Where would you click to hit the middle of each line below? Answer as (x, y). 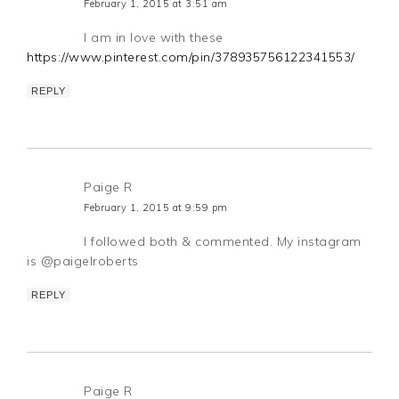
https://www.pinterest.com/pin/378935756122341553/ (191, 57)
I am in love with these (154, 37)
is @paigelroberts (83, 261)
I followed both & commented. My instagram (223, 241)
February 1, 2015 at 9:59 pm (156, 207)
